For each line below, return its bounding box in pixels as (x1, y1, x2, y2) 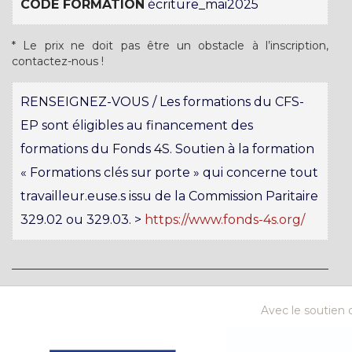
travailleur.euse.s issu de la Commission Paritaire (20, 189, 318, 203)
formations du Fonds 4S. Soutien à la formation (20, 141, 314, 156)
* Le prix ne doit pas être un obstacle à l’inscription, (12, 38, 328, 53)
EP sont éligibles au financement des (20, 118, 253, 133)
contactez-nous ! (12, 54, 104, 68)
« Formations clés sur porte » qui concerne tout (20, 165, 318, 180)
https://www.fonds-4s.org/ (145, 212, 305, 227)
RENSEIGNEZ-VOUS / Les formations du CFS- (20, 94, 304, 109)
